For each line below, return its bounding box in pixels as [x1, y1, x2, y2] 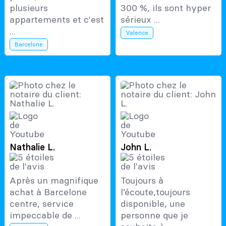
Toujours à [120, 175, 163, 187]
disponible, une [120, 198, 185, 210]
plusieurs [9, 2, 48, 14]
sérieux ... [120, 13, 160, 25]
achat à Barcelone [9, 186, 87, 198]
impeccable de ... [9, 209, 81, 221]
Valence [125, 29, 148, 36]
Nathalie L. [9, 141, 55, 153]
